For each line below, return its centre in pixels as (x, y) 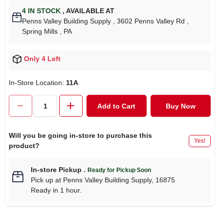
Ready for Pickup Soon (119, 170)
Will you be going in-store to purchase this (80, 136)
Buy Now (180, 106)
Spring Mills (40, 31)
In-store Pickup (56, 170)
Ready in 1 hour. (56, 190)
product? (24, 146)
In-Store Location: (37, 83)
